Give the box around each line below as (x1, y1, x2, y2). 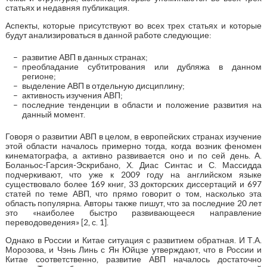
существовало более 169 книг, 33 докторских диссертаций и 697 (5, 179, 262, 189)
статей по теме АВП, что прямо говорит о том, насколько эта (5, 188, 262, 198)
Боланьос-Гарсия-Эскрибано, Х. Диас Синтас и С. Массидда (5, 160, 262, 170)
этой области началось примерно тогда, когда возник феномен (5, 141, 262, 151)
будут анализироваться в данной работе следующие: (5, 30, 212, 40)
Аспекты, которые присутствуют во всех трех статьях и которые (5, 20, 262, 30)
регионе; (21, 71, 56, 81)
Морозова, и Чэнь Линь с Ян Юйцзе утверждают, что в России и (5, 244, 262, 254)
